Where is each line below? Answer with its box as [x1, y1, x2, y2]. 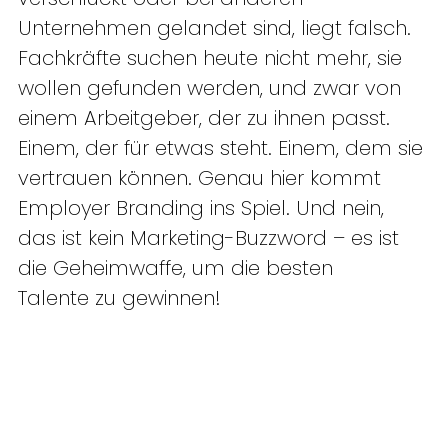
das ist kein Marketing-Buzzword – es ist [18, 224, 405, 253]
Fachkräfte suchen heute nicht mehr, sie [18, 44, 408, 73]
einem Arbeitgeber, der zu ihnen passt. [18, 104, 396, 133]
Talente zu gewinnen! [18, 284, 233, 313]
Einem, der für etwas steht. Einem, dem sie [18, 134, 429, 163]
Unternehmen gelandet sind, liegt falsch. [18, 14, 417, 43]
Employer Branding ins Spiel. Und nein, [18, 194, 390, 223]
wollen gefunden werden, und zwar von [18, 74, 407, 103]
